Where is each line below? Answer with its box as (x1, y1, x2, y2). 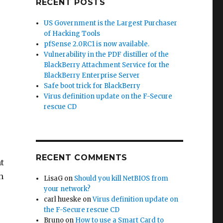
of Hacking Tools (44, 29, 101, 38)
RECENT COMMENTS (35, 153, 128, 162)
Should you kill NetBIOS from (74, 174, 169, 183)
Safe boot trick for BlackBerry (44, 82, 141, 90)
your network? (44, 185, 91, 193)
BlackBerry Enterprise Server (44, 71, 140, 80)
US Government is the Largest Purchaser (44, 19, 178, 27)
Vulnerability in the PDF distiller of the (44, 50, 169, 59)
